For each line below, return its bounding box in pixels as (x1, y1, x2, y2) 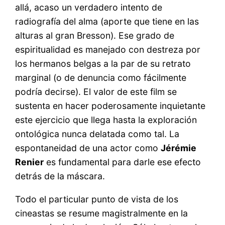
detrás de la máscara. (15, 171, 105, 182)
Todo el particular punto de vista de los (15, 193, 179, 204)
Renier (15, 157, 44, 168)
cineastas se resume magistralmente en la (15, 207, 188, 218)
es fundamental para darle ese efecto (44, 157, 201, 168)
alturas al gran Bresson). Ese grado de (15, 30, 175, 41)
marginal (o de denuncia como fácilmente (15, 72, 187, 83)
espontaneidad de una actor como (15, 143, 161, 154)
